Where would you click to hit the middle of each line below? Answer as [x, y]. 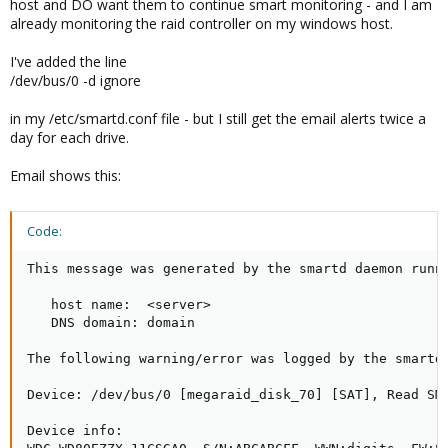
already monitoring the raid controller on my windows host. [201, 23]
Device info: [75, 430]
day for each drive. [69, 137]
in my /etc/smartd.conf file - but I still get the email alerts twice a [218, 118]
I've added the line [68, 61]
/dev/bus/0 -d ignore [75, 80]
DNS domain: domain [111, 322]
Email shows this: [65, 175]
